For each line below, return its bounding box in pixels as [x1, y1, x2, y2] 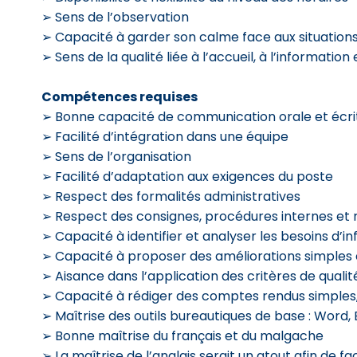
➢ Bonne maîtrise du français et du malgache [41, 327, 324, 345]
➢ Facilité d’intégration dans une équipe [41, 127, 288, 146]
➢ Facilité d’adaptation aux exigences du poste [41, 167, 333, 186]
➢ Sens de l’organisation [41, 147, 191, 166]
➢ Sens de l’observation [41, 8, 189, 26]
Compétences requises [41, 88, 198, 106]
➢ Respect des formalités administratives [41, 187, 300, 206]
